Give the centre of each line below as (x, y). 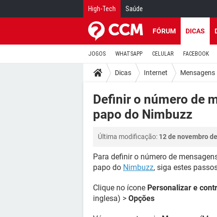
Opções (141, 198)
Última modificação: (128, 137)
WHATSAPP (129, 54)
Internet (156, 72)
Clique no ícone (120, 188)
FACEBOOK (196, 54)
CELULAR (163, 54)
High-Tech (102, 9)
